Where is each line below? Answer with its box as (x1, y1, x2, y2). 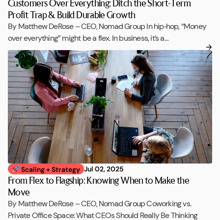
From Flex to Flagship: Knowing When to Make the (8, 174, 189, 186)
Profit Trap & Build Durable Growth (8, 8, 136, 20)
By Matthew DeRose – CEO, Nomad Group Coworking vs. (8, 198, 192, 209)
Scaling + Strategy (19, 165, 80, 174)
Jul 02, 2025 (83, 164, 124, 173)
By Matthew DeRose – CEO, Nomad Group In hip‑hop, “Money (8, 21, 206, 31)
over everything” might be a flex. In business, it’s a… (8, 32, 168, 43)
